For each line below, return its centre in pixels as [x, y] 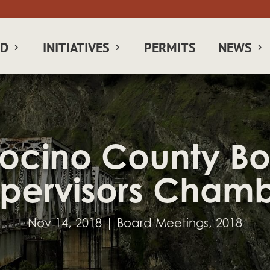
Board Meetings [163, 224]
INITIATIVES [77, 48]
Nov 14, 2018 [65, 224]
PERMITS [170, 48]
